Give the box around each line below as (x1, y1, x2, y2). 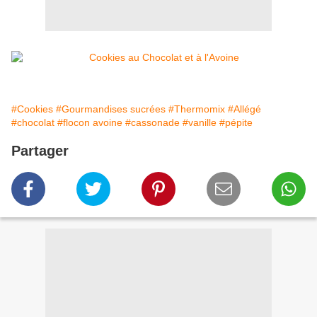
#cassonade (125, 117, 180, 129)
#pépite (219, 117, 253, 129)
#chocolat (11, 117, 54, 129)
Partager (11, 143, 69, 159)
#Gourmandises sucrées (56, 103, 166, 115)
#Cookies (11, 103, 53, 115)
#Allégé (228, 103, 261, 115)
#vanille (183, 117, 217, 129)
